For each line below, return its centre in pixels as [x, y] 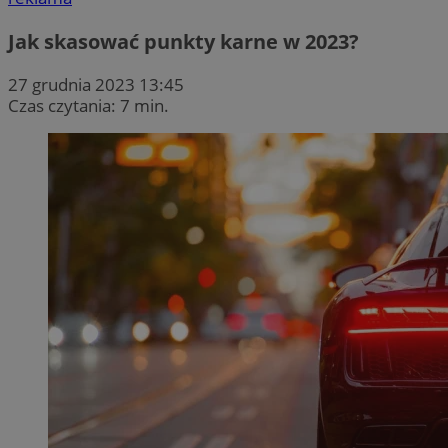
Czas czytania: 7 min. [88, 105]
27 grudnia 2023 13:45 [96, 84]
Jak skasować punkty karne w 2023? [183, 41]
